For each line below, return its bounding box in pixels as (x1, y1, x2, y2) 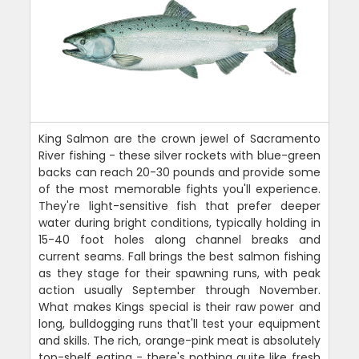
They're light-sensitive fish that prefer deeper (38, 197, 321, 214)
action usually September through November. (38, 281, 321, 298)
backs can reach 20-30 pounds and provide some (38, 163, 321, 180)
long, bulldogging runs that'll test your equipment (38, 315, 321, 332)
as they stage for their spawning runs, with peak (38, 264, 321, 281)
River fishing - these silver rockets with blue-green (38, 147, 321, 163)
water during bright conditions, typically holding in (38, 214, 321, 231)
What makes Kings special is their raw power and (38, 298, 321, 315)
